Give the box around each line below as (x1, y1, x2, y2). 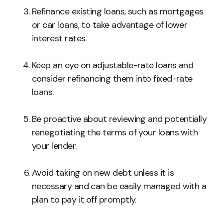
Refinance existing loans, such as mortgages (32, 5, 204, 18)
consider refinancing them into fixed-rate (32, 73, 193, 85)
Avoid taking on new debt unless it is (32, 167, 174, 179)
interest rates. (32, 32, 87, 45)
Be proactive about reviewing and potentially (32, 113, 207, 125)
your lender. (32, 140, 77, 152)
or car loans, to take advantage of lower (32, 19, 188, 31)
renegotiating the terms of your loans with (32, 126, 198, 139)
